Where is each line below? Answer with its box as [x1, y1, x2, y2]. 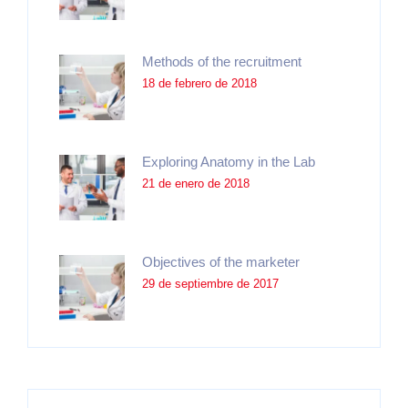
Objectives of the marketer [142, 253, 300, 270]
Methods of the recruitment [142, 53, 301, 69]
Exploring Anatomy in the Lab [142, 153, 315, 169]
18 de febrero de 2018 [142, 76, 257, 90]
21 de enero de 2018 [142, 176, 250, 190]
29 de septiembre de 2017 [142, 276, 279, 291]
